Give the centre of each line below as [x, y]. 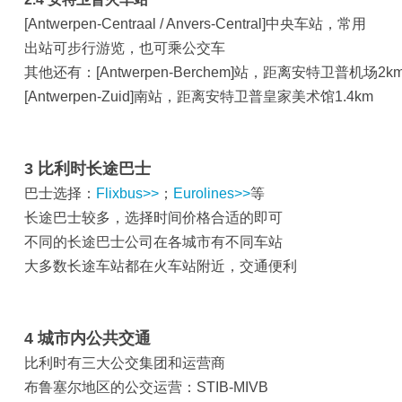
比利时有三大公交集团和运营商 [125, 363]
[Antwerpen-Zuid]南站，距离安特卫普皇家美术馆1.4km [199, 96]
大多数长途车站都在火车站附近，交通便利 [161, 266]
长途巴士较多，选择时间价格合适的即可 [153, 218]
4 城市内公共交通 [87, 338]
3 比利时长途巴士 [87, 169]
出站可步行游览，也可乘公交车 [125, 48]
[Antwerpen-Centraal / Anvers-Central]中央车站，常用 [195, 24]
